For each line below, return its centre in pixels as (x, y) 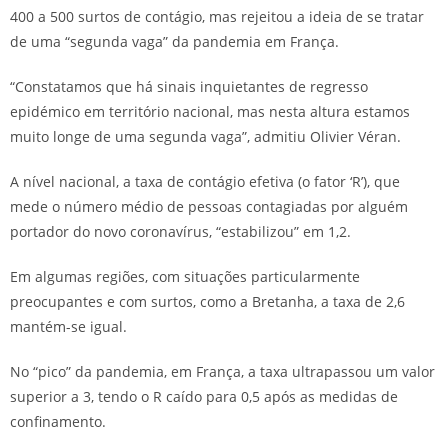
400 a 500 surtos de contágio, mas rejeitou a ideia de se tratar (217, 17)
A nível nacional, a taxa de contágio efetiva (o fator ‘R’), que (205, 182)
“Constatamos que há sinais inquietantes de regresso (189, 87)
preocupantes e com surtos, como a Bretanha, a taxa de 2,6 (207, 302)
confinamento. (58, 422)
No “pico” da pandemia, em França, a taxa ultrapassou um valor (222, 372)
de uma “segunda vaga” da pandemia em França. (174, 42)
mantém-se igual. (68, 327)
